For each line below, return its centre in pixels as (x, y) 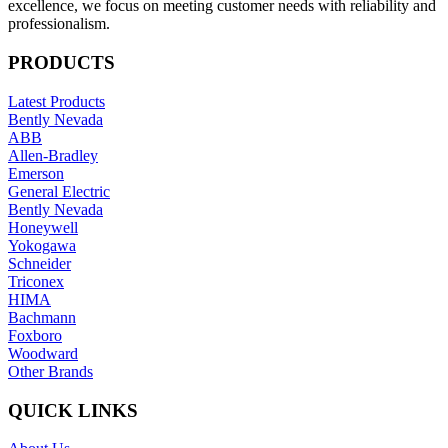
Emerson (36, 173)
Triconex (36, 281)
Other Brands (50, 371)
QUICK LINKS (73, 410)
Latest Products (56, 101)
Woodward (43, 353)
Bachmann (42, 317)
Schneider (39, 263)
